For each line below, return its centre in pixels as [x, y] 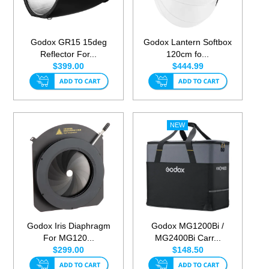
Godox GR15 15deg [68, 42]
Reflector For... [69, 54]
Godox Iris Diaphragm [68, 226]
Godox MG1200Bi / [188, 226]
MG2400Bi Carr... [188, 238]
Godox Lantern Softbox [188, 42]
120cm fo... [188, 54]
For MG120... [68, 238]
